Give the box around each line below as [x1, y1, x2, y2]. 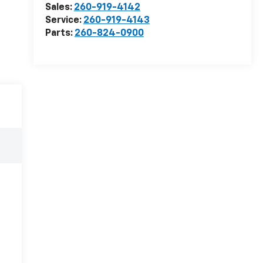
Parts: [45, 29, 75, 39]
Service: [45, 16, 83, 26]
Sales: [45, 3, 74, 13]
